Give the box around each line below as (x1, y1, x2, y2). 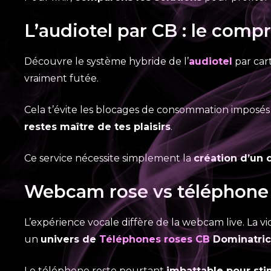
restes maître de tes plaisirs (24, 121, 171, 132)
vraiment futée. (24, 73, 99, 84)
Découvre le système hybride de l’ (24, 56, 189, 67)
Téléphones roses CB (99, 233, 210, 245)
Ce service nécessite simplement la (24, 152, 194, 164)
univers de (41, 233, 99, 245)
